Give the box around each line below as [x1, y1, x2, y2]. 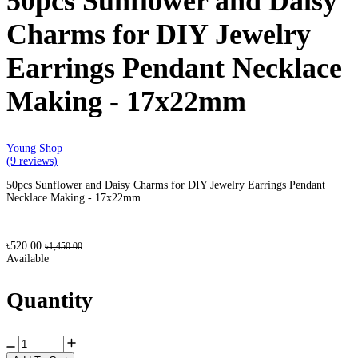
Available [6, 253, 49, 265]
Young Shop [6, 142, 62, 155]
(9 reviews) [6, 155, 58, 168]
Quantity [6, 288, 93, 313]
